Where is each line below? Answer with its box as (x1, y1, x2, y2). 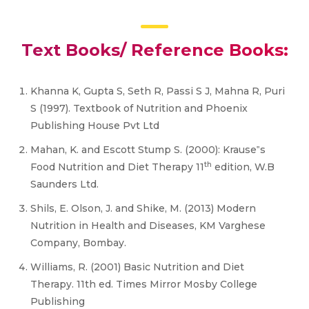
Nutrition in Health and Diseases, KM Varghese (30, 219, 266, 232)
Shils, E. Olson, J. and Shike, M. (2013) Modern (30, 202, 256, 215)
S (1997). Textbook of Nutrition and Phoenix (30, 102, 248, 114)
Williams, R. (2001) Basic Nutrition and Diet (30, 261, 244, 273)
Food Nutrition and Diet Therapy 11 (30, 161, 204, 173)
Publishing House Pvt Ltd (30, 119, 159, 132)
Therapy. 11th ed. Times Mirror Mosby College (30, 278, 257, 290)
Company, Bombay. (30, 237, 126, 249)
